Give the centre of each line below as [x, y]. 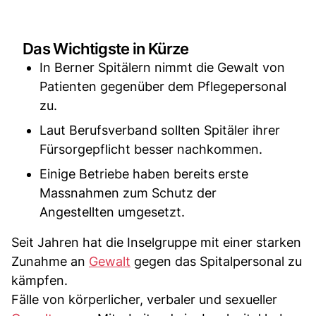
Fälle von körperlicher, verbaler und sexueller [144, 299]
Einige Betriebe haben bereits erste [144, 174]
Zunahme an [50, 261]
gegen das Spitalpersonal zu [216, 261]
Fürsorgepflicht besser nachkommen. [151, 149]
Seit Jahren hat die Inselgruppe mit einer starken [156, 242]
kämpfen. [39, 280]
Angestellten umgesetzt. [112, 212]
